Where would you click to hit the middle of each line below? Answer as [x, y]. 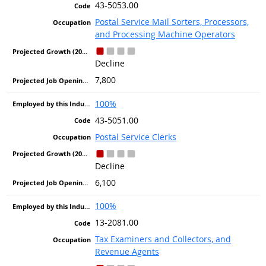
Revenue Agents [127, 252]
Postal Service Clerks [135, 137]
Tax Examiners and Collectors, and [163, 239]
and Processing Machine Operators [165, 34]
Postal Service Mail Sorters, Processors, [172, 22]
